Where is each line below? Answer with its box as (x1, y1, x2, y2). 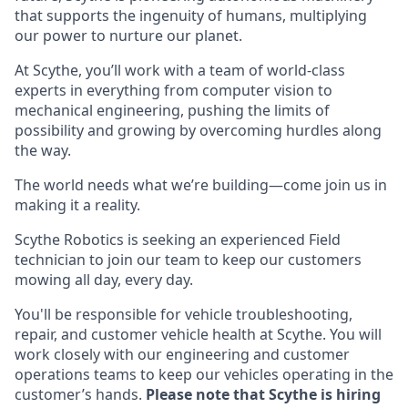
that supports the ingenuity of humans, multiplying (15, 5, 367, 25)
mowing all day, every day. (15, 269, 193, 290)
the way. (15, 139, 71, 160)
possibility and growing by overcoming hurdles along (15, 119, 382, 140)
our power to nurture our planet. (15, 25, 242, 46)
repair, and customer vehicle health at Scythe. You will (15, 323, 382, 344)
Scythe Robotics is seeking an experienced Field (15, 229, 341, 250)
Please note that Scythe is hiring (146, 383, 381, 404)
